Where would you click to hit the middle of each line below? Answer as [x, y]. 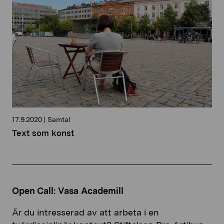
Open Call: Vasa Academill [68, 191]
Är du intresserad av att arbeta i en [85, 212]
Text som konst [43, 133]
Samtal [58, 120]
